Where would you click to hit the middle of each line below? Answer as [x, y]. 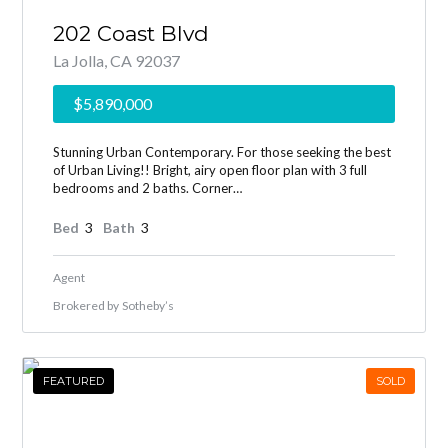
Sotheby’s [148, 305]
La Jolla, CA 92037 [117, 60]
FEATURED [74, 380]
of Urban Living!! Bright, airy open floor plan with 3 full [210, 169]
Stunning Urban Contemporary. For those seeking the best [222, 151]
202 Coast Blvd [131, 33]
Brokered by [86, 305]
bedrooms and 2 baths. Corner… [148, 187]
